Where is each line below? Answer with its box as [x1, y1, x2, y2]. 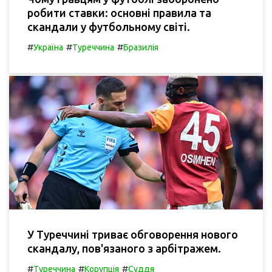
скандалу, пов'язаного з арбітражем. [27, 242, 221, 254]
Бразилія [123, 42, 158, 53]
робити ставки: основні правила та [27, 7, 211, 19]
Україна [33, 42, 63, 53]
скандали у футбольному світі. [27, 21, 190, 33]
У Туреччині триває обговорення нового [27, 228, 238, 240]
